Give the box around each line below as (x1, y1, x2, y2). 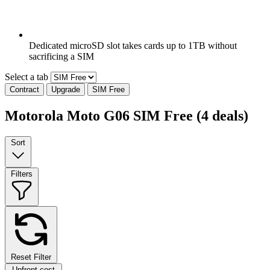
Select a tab (5, 71, 48, 82)
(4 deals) (196, 107, 248, 124)
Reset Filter (11, 252, 51, 262)
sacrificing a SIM (29, 51, 94, 61)
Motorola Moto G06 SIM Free (5, 107, 196, 124)
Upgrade (51, 84, 80, 94)
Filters (11, 169, 33, 178)
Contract (10, 84, 39, 94)
